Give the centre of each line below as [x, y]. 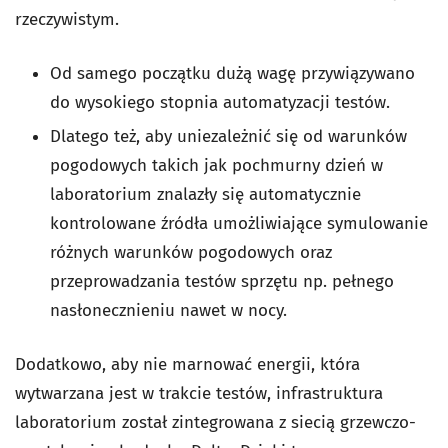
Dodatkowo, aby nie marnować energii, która [187, 364]
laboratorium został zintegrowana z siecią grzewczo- [215, 422]
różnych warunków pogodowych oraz [191, 252]
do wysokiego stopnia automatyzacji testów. [220, 102]
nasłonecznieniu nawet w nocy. [168, 310]
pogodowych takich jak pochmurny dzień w [216, 165]
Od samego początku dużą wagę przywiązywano [232, 73]
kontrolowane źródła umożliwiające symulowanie [239, 223]
